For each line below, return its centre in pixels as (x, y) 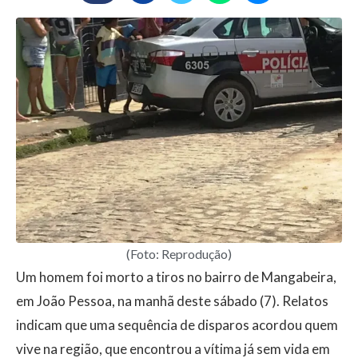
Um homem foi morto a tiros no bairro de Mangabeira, (176, 276)
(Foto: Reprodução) (179, 253)
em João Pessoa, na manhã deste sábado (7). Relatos (172, 300)
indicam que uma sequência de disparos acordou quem (177, 324)
